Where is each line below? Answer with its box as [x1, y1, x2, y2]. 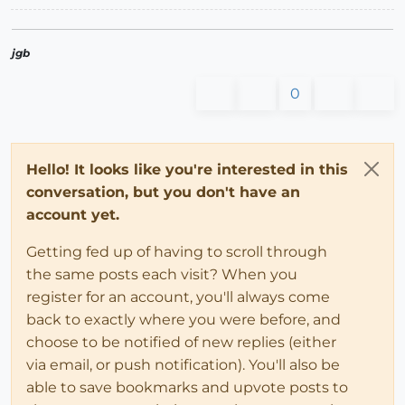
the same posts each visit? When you [26, 266, 297, 284]
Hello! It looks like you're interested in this [26, 161, 348, 179]
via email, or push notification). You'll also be [26, 356, 340, 374]
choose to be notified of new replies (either [26, 334, 336, 352]
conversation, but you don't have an [26, 184, 300, 202]
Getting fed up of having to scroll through [26, 243, 327, 261]
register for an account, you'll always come [26, 288, 330, 306]
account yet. [26, 206, 119, 224]
